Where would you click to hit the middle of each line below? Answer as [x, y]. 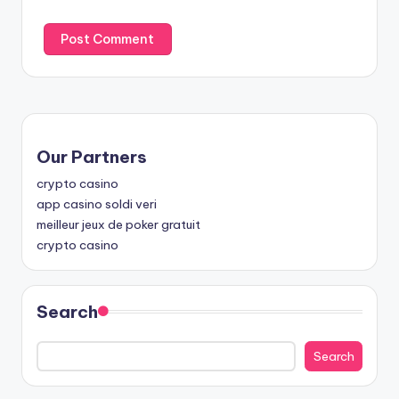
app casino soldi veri [97, 204]
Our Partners [92, 157]
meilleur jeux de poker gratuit [118, 225]
